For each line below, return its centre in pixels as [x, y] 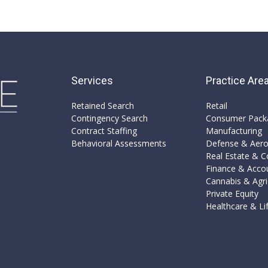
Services [92, 81]
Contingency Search [109, 118]
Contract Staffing [104, 131]
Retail [216, 106]
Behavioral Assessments [118, 144]
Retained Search [102, 106]
